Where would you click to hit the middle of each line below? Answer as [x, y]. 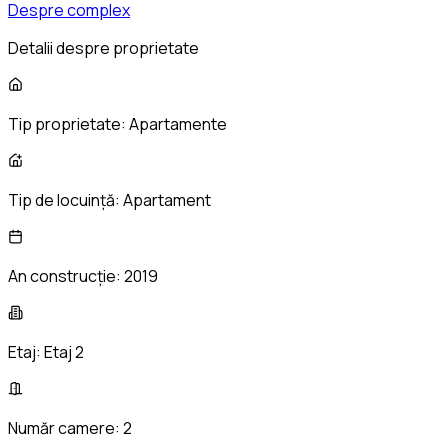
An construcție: [66, 276]
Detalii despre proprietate [103, 48]
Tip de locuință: [65, 200]
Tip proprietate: [68, 124]
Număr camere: [65, 428]
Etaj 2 [64, 352]
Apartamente [178, 124]
